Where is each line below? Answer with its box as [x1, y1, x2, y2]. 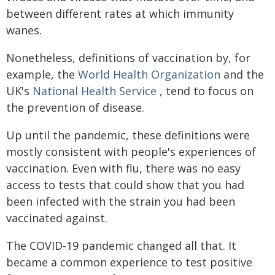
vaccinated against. [6, 210, 107, 225]
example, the [6, 66, 78, 82]
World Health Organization [78, 66, 220, 82]
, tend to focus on [157, 83, 254, 98]
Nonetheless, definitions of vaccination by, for [6, 50, 250, 65]
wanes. [6, 22, 42, 37]
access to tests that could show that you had [6, 177, 244, 192]
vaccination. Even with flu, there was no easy [6, 160, 241, 176]
